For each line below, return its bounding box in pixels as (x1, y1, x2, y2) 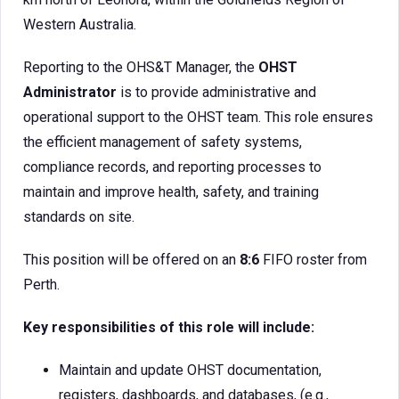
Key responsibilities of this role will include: (23, 319, 314, 336)
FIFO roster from (259, 251, 367, 268)
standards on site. (23, 208, 134, 225)
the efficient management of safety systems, (23, 134, 302, 151)
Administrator (23, 84, 117, 101)
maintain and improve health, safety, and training (23, 183, 319, 200)
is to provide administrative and (117, 84, 316, 101)
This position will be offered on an (23, 251, 240, 268)
